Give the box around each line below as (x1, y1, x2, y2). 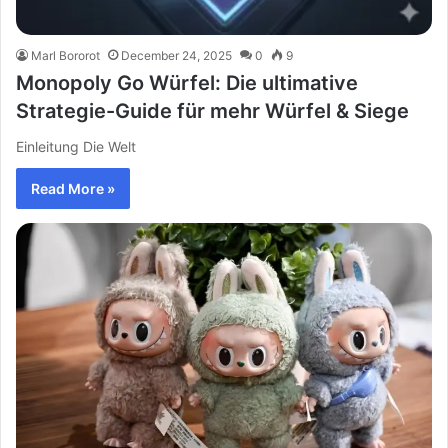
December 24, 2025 (121, 48, 232, 63)
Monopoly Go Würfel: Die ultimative (16, 71, 358, 95)
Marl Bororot (31, 48, 100, 63)
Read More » (31, 180, 115, 197)
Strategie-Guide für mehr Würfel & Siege (16, 99, 409, 123)
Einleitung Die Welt (16, 138, 136, 155)
